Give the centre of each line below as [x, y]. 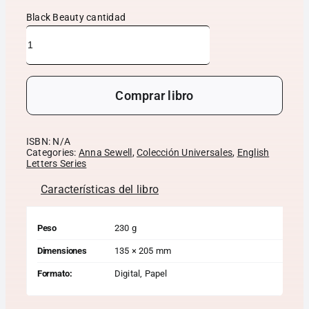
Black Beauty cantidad [76, 17]
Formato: [54, 274]
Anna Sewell [105, 153]
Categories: [52, 153]
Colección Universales [185, 153]
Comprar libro [154, 96]
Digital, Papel [141, 274]
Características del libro [100, 190]
